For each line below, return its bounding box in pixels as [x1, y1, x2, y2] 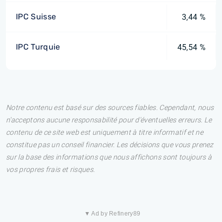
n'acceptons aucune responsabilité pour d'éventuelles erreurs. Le [6, 116, 212, 124]
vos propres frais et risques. [6, 166, 95, 174]
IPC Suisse [16, 12, 56, 21]
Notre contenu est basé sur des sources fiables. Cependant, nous [6, 104, 214, 112]
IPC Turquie [16, 42, 60, 52]
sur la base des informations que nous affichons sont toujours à [6, 153, 212, 162]
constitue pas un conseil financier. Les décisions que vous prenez [6, 141, 214, 149]
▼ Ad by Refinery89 [84, 210, 141, 217]
